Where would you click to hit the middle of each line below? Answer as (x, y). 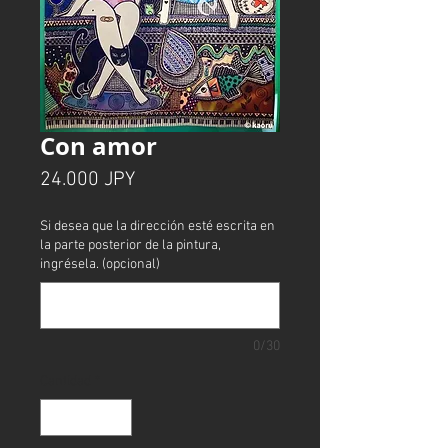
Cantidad (65, 381)
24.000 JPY (87, 179)
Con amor (98, 145)
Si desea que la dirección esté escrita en (157, 226)
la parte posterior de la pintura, (130, 245)
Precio (161, 178)
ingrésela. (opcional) (100, 264)
